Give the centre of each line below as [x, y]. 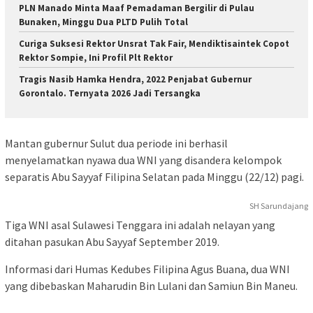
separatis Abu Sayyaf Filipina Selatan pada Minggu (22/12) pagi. [154, 176]
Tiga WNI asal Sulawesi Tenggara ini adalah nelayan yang [140, 225]
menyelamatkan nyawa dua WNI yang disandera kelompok [143, 160]
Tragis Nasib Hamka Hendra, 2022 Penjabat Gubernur [135, 80]
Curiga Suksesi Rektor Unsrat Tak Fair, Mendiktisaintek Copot [154, 44]
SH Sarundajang [279, 205]
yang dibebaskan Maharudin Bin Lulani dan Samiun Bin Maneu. [151, 285]
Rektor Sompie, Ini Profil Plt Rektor [96, 58]
